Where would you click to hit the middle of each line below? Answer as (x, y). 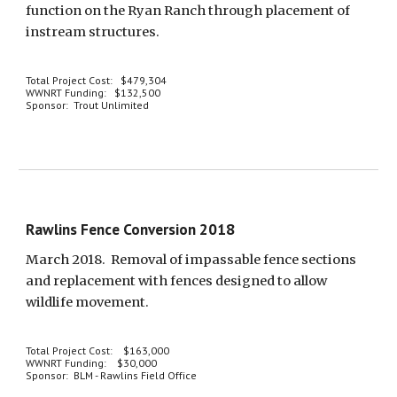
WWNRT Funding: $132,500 (93, 93)
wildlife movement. (88, 302)
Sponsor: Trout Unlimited (88, 105)
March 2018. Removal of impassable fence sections (191, 260)
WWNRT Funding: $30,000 (92, 363)
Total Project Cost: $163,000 (98, 350)
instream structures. (94, 32)
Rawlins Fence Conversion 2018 (131, 229)
